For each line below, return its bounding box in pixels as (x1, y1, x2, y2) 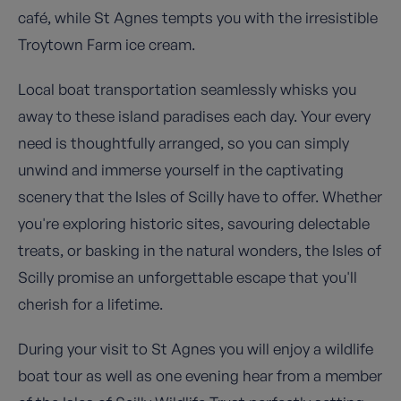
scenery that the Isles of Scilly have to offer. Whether (18, 187, 382, 207)
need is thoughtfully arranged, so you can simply (18, 133, 349, 153)
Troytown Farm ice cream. (18, 35, 195, 55)
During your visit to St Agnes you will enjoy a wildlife (18, 339, 373, 359)
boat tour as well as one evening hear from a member (18, 366, 382, 386)
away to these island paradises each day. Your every (18, 107, 371, 126)
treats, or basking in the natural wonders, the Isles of (18, 241, 381, 260)
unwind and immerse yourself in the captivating (18, 160, 344, 180)
